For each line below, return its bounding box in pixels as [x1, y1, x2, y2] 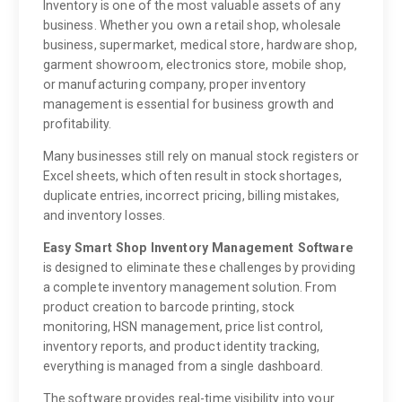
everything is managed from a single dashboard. [42, 359, 323, 374]
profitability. [42, 117, 112, 132]
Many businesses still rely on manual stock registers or [42, 149, 360, 164]
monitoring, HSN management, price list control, [42, 319, 324, 335]
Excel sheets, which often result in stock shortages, [42, 169, 342, 184]
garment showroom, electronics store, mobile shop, [42, 57, 347, 73]
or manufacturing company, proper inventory [42, 77, 307, 92]
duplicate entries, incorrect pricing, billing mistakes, [42, 188, 340, 204]
